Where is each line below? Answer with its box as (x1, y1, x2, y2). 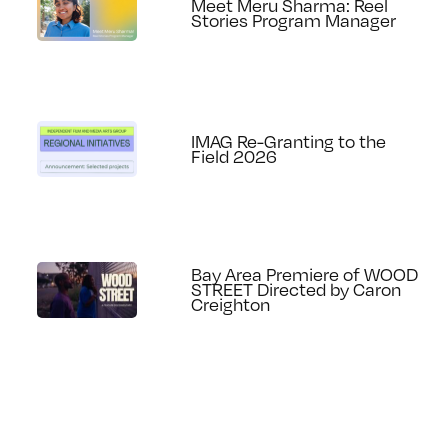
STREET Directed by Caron (191, 278, 402, 301)
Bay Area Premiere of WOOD (191, 263, 419, 286)
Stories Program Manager (191, 8, 397, 31)
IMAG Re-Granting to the (191, 130, 387, 153)
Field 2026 (191, 145, 278, 168)
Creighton (191, 293, 271, 316)
